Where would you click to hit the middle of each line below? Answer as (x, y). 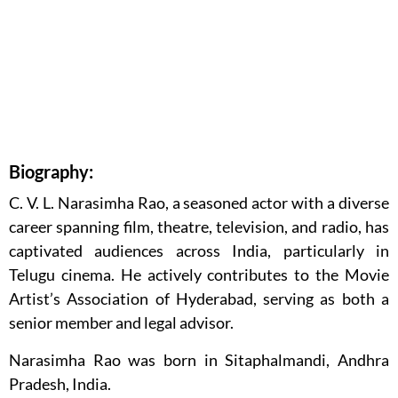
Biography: (51, 172)
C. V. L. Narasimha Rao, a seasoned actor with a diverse (199, 203)
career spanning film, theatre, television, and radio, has (199, 227)
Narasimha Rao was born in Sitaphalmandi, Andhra (199, 360)
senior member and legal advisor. (121, 323)
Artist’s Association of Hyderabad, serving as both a (199, 299)
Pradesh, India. (60, 384)
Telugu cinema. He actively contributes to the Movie (199, 275)
